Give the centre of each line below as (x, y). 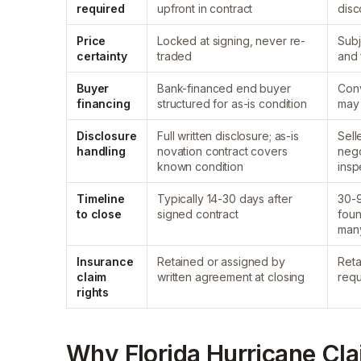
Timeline (101, 199)
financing (104, 104)
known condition (200, 166)
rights (93, 292)
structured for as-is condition (232, 104)
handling (101, 151)
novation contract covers (222, 151)
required (101, 8)
